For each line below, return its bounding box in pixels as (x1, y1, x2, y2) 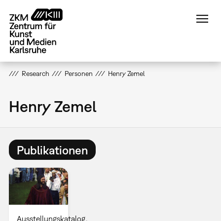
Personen (64, 70, 93, 77)
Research (21, 70, 49, 77)
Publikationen (16, 143, 88, 157)
